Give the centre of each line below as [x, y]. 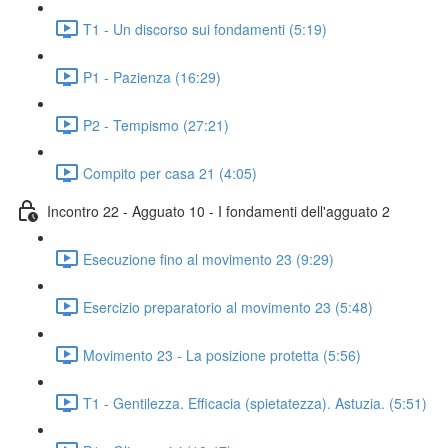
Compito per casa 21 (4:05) [170, 172]
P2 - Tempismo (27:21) [156, 124]
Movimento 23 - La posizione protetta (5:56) [222, 354]
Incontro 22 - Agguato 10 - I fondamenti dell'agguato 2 [218, 210]
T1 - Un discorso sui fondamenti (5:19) [205, 28]
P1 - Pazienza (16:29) [152, 76]
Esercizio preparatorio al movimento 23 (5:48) [228, 306]
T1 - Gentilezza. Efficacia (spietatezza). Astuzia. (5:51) [255, 402]
